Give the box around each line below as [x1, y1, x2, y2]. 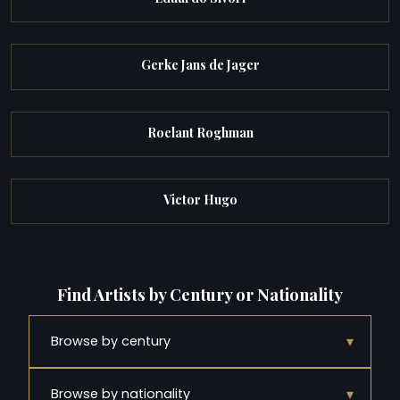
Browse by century [51, 332, 171, 351]
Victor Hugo [162, 190, 237, 208]
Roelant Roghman [146, 123, 254, 141]
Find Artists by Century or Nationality [57, 282, 343, 305]
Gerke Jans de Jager [140, 56, 260, 74]
